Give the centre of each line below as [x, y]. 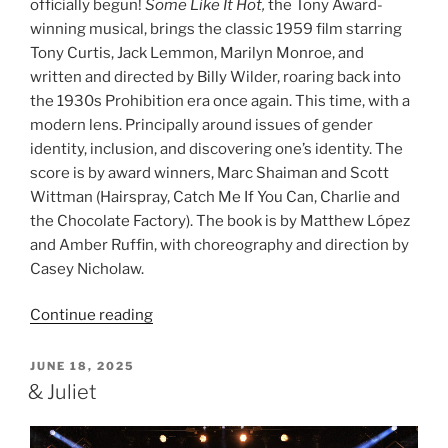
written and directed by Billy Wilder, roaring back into [215, 76]
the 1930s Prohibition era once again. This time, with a [220, 100]
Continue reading [91, 315]
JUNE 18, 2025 [82, 366]
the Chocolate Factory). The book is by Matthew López [220, 220]
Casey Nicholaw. [87, 268]
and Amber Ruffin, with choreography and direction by [219, 244]
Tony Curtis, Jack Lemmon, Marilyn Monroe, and [197, 52]
